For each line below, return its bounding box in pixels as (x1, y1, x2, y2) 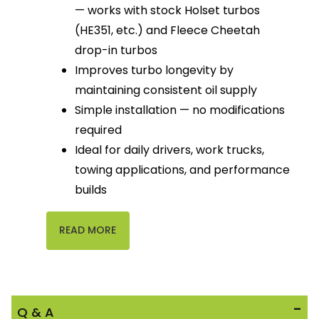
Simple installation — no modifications (75, 102, 286, 119)
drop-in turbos (75, 42, 158, 59)
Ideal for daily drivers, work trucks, (75, 142, 265, 159)
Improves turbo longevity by (75, 62, 234, 79)
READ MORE (59, 223, 117, 238)
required (75, 122, 122, 139)
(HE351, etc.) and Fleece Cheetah (75, 22, 261, 39)
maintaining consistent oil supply (75, 82, 258, 99)
